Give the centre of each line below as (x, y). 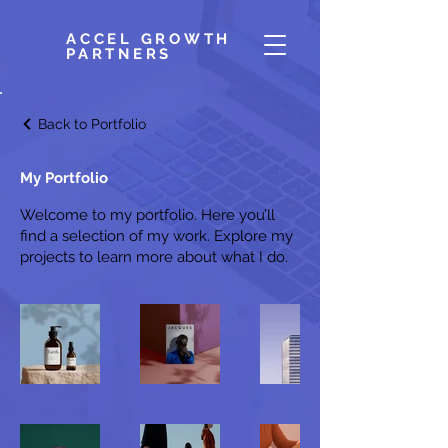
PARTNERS (119, 54)
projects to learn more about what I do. (154, 257)
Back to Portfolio (92, 124)
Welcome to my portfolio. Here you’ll (147, 215)
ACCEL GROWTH (148, 39)
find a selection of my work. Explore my (156, 236)
